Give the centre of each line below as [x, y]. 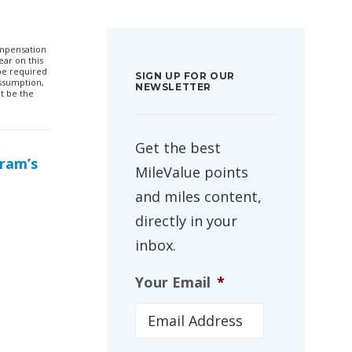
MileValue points [192, 172]
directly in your [186, 221]
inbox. [156, 245]
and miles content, [198, 196]
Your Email [173, 282]
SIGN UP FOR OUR [185, 76]
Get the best [178, 148]
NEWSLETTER [173, 87]
